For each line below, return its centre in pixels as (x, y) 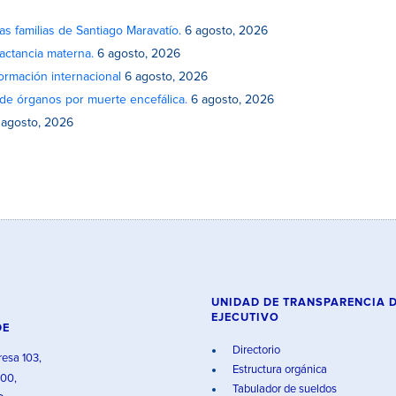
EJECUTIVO (245, 318)
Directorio (255, 350)
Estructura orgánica (278, 370)
